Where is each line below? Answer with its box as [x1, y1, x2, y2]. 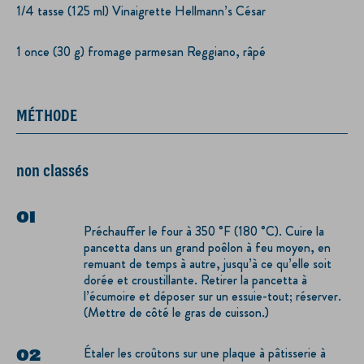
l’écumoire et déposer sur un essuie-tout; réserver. [84, 287, 341, 306]
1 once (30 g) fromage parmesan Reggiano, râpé [16, 41, 266, 61]
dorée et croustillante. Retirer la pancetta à [84, 271, 307, 290]
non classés [16, 160, 89, 181]
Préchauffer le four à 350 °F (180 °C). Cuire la [84, 222, 324, 241]
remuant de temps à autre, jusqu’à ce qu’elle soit [84, 254, 331, 274]
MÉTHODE [16, 105, 77, 126]
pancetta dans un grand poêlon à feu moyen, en [84, 238, 331, 258]
